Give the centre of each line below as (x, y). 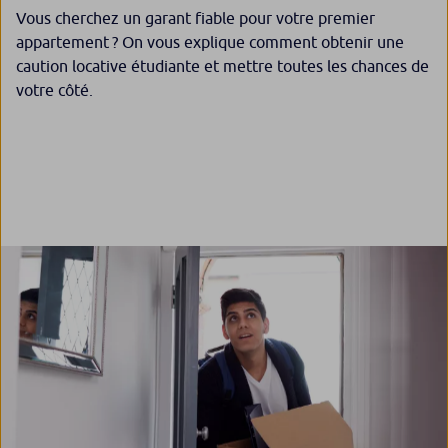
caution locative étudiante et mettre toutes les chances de (222, 66)
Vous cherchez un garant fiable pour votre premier (195, 18)
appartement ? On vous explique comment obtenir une (210, 42)
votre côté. (54, 90)
